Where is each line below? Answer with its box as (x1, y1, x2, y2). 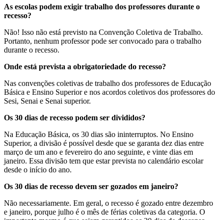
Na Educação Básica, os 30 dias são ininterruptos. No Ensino (4, 130, 193, 138)
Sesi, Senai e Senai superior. (4, 96, 91, 105)
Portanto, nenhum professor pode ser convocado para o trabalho (4, 36, 201, 45)
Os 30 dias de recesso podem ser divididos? (4, 113, 145, 122)
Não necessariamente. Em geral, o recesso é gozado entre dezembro (4, 198, 213, 207)
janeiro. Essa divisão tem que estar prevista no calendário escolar (4, 156, 203, 165)
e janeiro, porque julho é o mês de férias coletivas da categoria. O (4, 207, 205, 216)
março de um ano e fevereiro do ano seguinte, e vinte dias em (4, 147, 193, 156)
